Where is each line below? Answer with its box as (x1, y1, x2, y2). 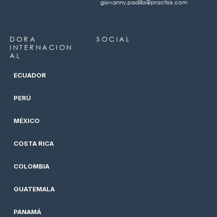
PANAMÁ (14, 208, 41, 216)
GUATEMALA (14, 185, 55, 193)
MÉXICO (14, 117, 40, 124)
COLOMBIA (14, 162, 49, 170)
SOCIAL (96, 34, 131, 44)
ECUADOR (14, 71, 46, 79)
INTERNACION (10, 43, 73, 52)
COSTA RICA (14, 139, 54, 147)
